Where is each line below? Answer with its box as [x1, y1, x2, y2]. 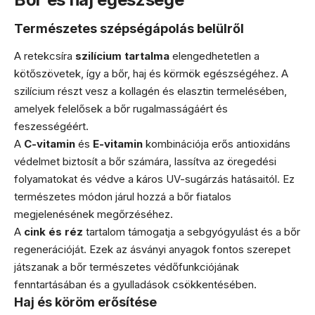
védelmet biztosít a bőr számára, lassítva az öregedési [14, 154, 276, 168]
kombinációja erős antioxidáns [143, 136, 290, 150]
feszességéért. [14, 119, 89, 133]
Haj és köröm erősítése [14, 294, 157, 309]
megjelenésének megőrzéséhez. [14, 207, 173, 221]
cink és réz [24, 224, 83, 238]
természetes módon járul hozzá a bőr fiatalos [14, 189, 231, 203]
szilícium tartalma [75, 49, 169, 63]
